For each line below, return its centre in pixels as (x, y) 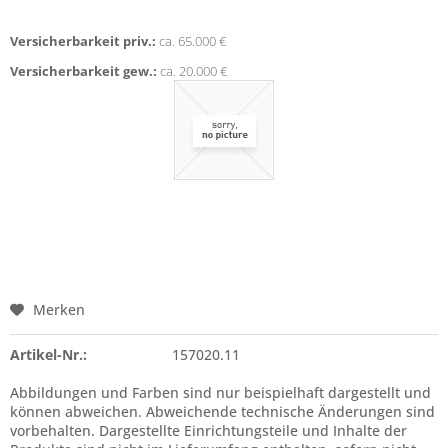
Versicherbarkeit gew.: (83, 71)
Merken (59, 309)
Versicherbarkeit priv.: (83, 41)
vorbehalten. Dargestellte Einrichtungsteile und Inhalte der (208, 430)
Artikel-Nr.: (48, 354)
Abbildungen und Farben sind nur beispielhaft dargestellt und (220, 392)
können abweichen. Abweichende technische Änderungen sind (222, 411)
